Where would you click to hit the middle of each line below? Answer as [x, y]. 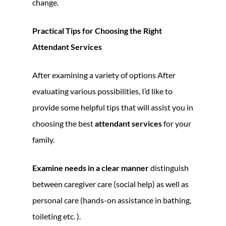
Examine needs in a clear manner [91, 167]
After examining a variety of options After [104, 75]
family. [43, 139]
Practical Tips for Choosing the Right [97, 30]
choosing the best [64, 123]
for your [177, 123]
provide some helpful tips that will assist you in [113, 107]
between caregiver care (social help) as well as [110, 184]
